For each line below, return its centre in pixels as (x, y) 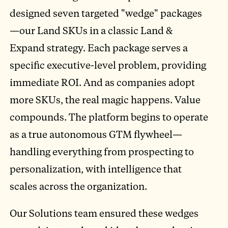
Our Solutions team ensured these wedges (104, 213)
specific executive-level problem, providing (108, 65)
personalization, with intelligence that (96, 169)
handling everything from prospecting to (102, 152)
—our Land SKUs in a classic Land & (91, 31)
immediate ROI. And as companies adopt (103, 82)
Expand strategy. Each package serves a (99, 48)
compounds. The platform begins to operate (109, 117)
